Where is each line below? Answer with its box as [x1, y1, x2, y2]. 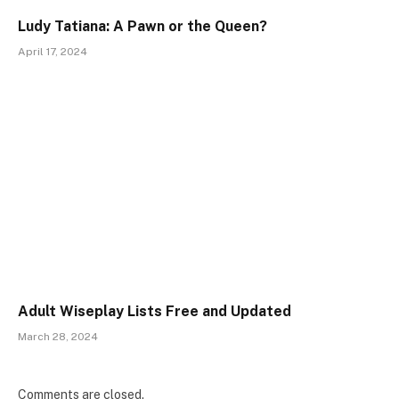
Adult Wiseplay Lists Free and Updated [18, 302, 291, 320]
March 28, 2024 [18, 330, 98, 343]
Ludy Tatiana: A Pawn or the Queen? [18, 18, 267, 36]
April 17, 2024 [18, 45, 87, 59]
